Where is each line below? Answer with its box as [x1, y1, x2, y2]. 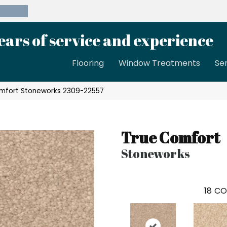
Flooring [72, 57, 104, 69]
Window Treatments [119, 57, 201, 69]
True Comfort [121, 127, 220, 148]
